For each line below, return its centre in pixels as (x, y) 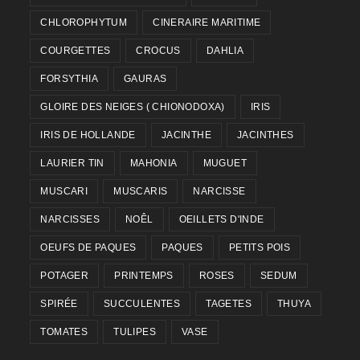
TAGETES (229, 304)
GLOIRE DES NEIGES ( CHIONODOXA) (133, 107)
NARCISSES (70, 220)
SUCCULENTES (142, 304)
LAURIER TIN (72, 164)
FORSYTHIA (70, 79)
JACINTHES (266, 135)
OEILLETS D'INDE (221, 220)
